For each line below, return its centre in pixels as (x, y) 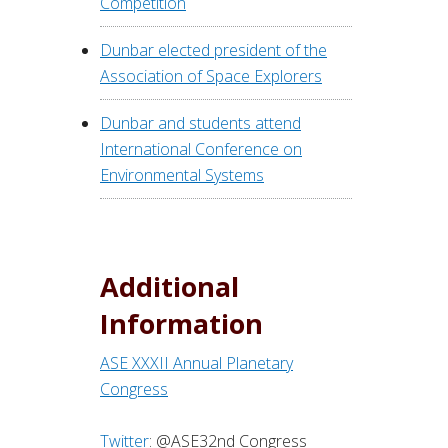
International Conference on (201, 149)
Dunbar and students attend (200, 123)
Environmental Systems (182, 175)
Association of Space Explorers (211, 76)
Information (181, 324)
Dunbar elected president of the (213, 50)
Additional (169, 287)
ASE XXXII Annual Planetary (196, 363)
